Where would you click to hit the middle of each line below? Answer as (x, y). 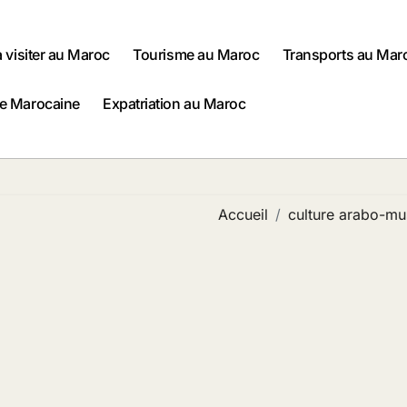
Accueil (243, 215)
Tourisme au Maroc (196, 55)
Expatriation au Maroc (174, 104)
